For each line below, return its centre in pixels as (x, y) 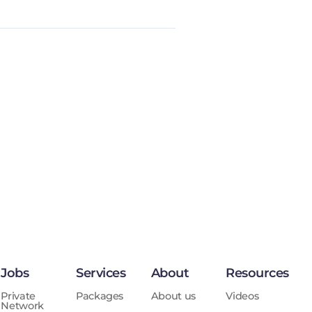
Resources (257, 273)
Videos (242, 296)
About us (173, 296)
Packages (100, 296)
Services (101, 273)
